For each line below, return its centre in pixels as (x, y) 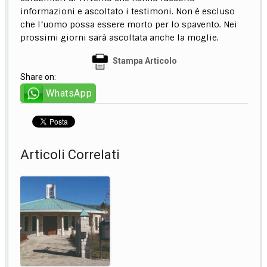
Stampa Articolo (145, 60)
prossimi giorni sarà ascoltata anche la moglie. (120, 38)
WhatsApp (69, 93)
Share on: (38, 77)
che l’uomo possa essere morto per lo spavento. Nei (129, 24)
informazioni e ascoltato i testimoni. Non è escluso (128, 11)
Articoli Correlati (70, 155)
